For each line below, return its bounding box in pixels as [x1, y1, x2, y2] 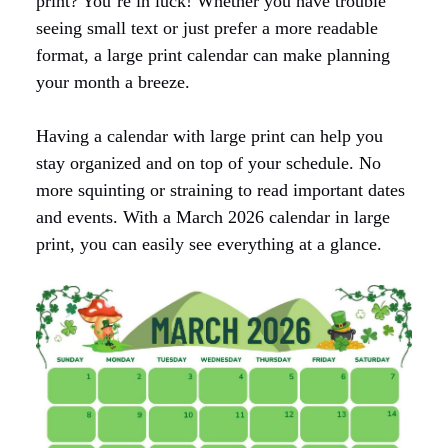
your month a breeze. [36, 72, 190, 93]
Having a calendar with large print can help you [36, 126, 383, 147]
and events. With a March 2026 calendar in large [36, 207, 390, 228]
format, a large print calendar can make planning [36, 45, 390, 66]
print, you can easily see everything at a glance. [36, 234, 382, 255]
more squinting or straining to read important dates [36, 180, 405, 201]
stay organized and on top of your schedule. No [36, 153, 381, 174]
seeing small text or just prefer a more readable [36, 18, 378, 39]
